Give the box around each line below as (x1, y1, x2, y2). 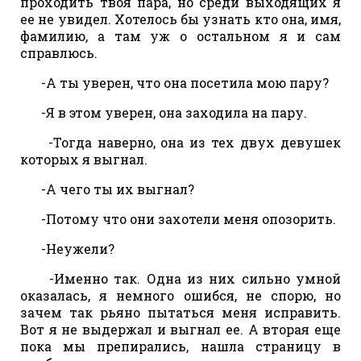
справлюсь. (20, 44, 98, 61)
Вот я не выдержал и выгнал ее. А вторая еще (20, 320, 341, 338)
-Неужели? (31, 239, 114, 257)
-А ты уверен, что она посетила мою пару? (31, 73, 329, 91)
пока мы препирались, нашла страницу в (20, 337, 341, 355)
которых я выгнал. (20, 150, 147, 168)
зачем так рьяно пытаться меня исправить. (20, 303, 341, 321)
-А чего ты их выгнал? (31, 180, 194, 197)
